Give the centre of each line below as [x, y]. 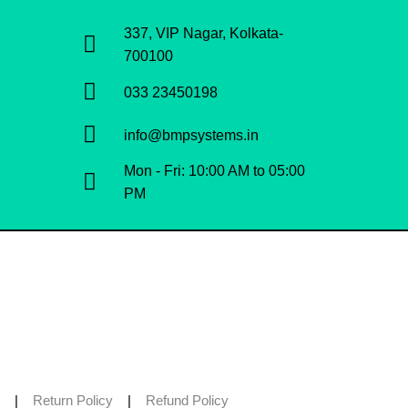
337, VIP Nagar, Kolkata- [204, 33]
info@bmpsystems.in [191, 135]
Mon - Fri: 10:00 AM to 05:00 [214, 171]
